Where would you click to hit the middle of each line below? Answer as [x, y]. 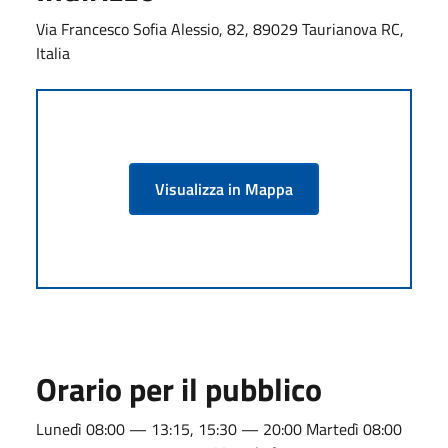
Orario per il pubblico [179, 388]
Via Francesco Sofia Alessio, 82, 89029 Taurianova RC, [220, 28]
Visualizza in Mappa [224, 188]
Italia [53, 52]
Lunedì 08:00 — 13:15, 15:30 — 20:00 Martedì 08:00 [219, 428]
